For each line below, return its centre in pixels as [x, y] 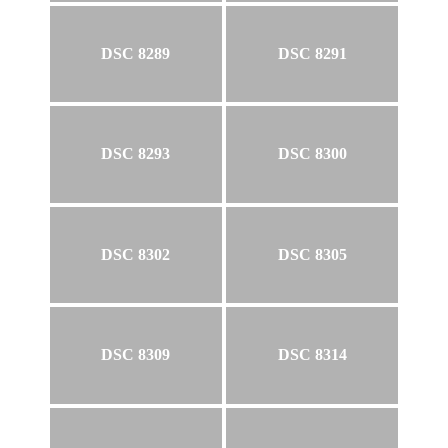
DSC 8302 [136, 254]
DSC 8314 [312, 355]
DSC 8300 [312, 154]
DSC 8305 [312, 254]
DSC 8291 [312, 54]
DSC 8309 [136, 355]
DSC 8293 [136, 154]
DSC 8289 [136, 54]
